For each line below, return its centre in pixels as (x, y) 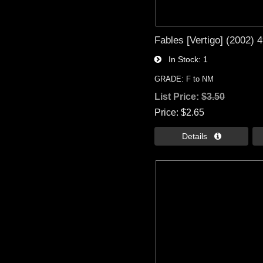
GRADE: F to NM (184, 79)
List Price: (178, 97)
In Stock (180, 60)
